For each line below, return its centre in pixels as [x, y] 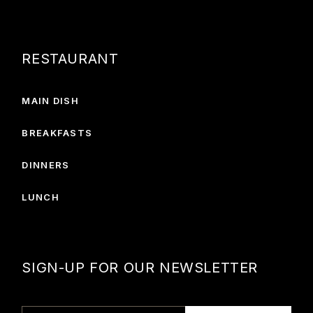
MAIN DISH [51, 101]
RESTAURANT [70, 59]
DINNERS [46, 165]
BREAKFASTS [57, 133]
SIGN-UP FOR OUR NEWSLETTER [140, 268]
